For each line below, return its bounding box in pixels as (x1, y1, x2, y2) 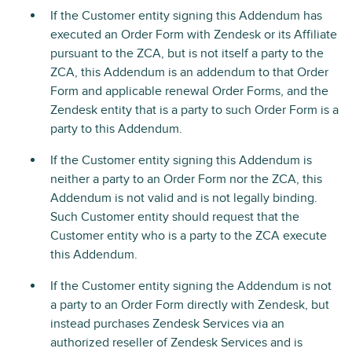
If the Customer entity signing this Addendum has (50, 8, 322, 24)
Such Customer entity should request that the (50, 209, 299, 225)
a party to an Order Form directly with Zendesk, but (50, 297, 329, 313)
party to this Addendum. (50, 121, 182, 137)
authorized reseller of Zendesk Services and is (50, 335, 302, 350)
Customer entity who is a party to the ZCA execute (50, 228, 327, 244)
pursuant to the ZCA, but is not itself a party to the (50, 46, 324, 61)
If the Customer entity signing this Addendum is (50, 152, 312, 168)
